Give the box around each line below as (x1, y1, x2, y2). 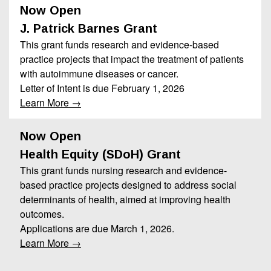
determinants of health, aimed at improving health (20, 192, 230, 206)
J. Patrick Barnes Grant (20, 21, 157, 35)
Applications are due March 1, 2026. (20, 221, 174, 235)
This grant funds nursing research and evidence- (20, 163, 227, 177)
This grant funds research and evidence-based (20, 37, 219, 51)
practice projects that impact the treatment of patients (20, 51, 244, 66)
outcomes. (20, 206, 64, 221)
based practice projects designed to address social (20, 177, 237, 192)
